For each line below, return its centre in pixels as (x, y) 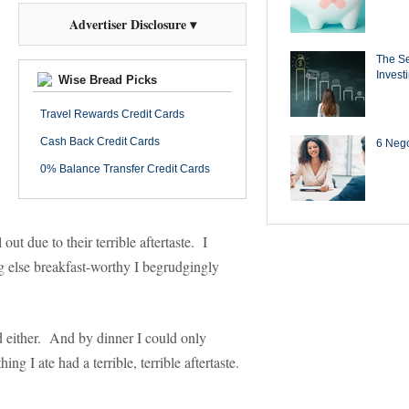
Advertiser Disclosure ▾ (132, 24)
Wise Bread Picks (106, 80)
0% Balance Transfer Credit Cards (125, 169)
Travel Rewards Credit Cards (112, 114)
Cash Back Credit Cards (100, 142)
